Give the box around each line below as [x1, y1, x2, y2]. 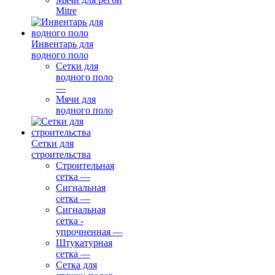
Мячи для [56, 94, 96, 104]
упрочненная [56, 227, 110, 237]
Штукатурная [56, 238, 112, 248]
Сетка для [56, 260, 97, 270]
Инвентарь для [31, 39, 93, 49]
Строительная [56, 160, 114, 171]
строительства [31, 149, 91, 160]
